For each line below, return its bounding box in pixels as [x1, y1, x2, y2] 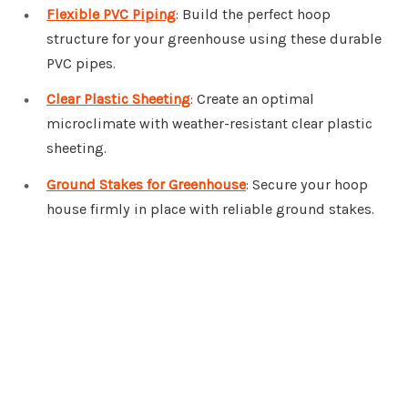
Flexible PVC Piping [46, 5, 176, 23]
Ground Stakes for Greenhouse [46, 176, 246, 194]
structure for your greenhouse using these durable [46, 29, 382, 47]
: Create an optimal [190, 90, 314, 108]
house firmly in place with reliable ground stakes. [46, 200, 374, 219]
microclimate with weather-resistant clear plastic [46, 115, 372, 133]
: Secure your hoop [246, 176, 368, 194]
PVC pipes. [46, 54, 116, 72]
